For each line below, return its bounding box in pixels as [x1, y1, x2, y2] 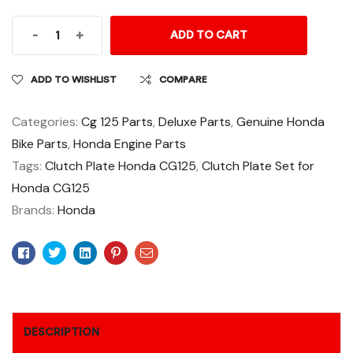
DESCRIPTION [24, 326, 99, 339]
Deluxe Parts [158, 113, 231, 131]
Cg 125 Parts [81, 113, 153, 131]
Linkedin [90, 243, 136, 261]
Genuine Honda [236, 113, 325, 131]
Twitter [60, 243, 102, 261]
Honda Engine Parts [73, 136, 186, 153]
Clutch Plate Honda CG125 [45, 158, 196, 175]
